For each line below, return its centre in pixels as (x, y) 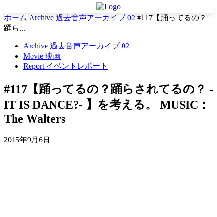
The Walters (35, 119)
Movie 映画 (42, 56)
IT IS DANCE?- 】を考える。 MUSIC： (107, 105)
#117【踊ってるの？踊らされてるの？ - (108, 89)
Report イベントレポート (66, 66)
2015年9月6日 (27, 140)
